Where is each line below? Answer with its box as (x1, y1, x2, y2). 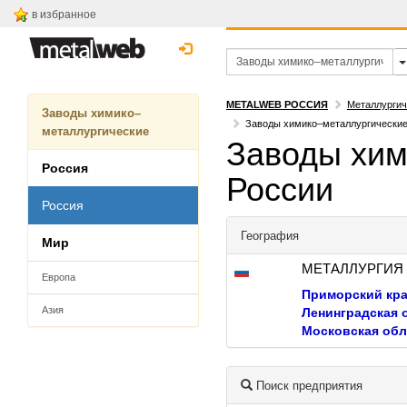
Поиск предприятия (253, 379, 362, 392)
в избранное (32, 8, 96, 21)
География (241, 229, 299, 243)
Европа (42, 272, 75, 283)
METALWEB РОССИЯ (226, 99, 328, 110)
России (226, 171, 333, 208)
